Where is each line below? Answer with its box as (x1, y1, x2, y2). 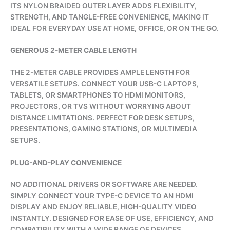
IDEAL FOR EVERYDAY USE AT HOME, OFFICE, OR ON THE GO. (10, 24, 219, 32)
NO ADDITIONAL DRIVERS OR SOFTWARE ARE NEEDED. (10, 180, 198, 189)
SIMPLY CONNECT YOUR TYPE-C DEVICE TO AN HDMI (10, 191, 194, 200)
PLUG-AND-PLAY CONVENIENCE (10, 158, 122, 167)
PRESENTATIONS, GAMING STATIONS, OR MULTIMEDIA (10, 124, 197, 133)
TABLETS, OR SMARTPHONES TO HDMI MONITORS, (10, 90, 185, 99)
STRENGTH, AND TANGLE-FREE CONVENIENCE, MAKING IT (10, 12, 209, 21)
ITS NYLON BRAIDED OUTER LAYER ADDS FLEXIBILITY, (10, 1, 197, 10)
